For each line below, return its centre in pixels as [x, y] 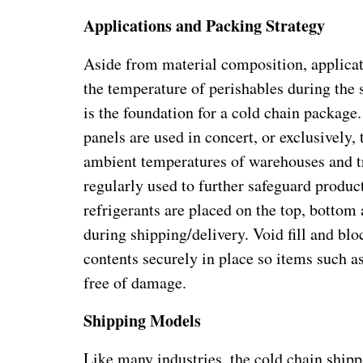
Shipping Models [143, 320]
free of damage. [135, 282]
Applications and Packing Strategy [205, 25]
